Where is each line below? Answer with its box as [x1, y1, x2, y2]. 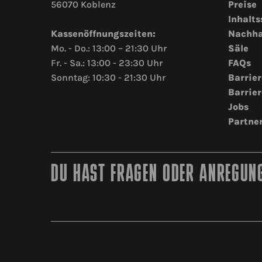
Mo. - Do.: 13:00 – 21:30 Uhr [51, 43, 167, 54]
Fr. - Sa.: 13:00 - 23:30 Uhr [51, 57, 163, 69]
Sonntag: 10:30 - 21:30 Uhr [51, 72, 166, 84]
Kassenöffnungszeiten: [51, 28, 156, 40]
